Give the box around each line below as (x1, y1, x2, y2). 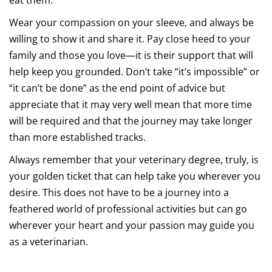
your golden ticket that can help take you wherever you (9, 169, 260, 183)
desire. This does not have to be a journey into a (9, 186, 229, 199)
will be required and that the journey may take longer (9, 114, 253, 127)
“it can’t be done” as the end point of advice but (9, 81, 225, 95)
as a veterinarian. (9, 235, 88, 248)
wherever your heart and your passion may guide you (9, 219, 254, 232)
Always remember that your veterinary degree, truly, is (9, 153, 259, 166)
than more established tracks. (9, 131, 146, 144)
